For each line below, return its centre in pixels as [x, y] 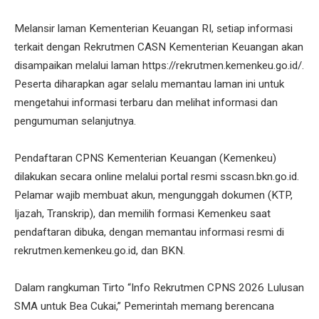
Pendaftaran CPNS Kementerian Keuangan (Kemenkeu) [145, 158]
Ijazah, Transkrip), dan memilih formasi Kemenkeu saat [142, 214]
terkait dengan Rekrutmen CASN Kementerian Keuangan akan [159, 47]
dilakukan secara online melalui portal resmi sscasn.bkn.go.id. [157, 177]
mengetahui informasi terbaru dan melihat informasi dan [146, 103]
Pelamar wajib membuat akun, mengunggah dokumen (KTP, [153, 195]
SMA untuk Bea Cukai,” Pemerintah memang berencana [144, 307]
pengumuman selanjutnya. [75, 121]
